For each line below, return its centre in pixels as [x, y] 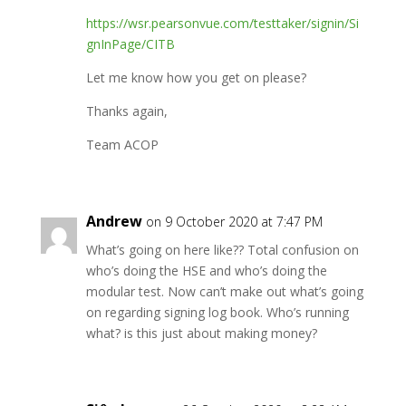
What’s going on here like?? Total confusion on [222, 250]
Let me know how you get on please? [196, 77]
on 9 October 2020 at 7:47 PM [234, 222]
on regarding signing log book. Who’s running [217, 312]
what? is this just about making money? [201, 333]
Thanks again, [126, 111]
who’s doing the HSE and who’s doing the [206, 271]
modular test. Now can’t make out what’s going [224, 291]
